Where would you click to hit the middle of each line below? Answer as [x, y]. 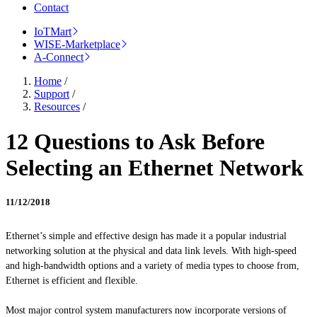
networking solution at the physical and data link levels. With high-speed [151, 251]
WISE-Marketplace [77, 45]
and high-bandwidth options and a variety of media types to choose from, [152, 266]
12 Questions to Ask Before [135, 141]
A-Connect [59, 57]
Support [52, 94]
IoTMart [53, 32]
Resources [57, 107]
